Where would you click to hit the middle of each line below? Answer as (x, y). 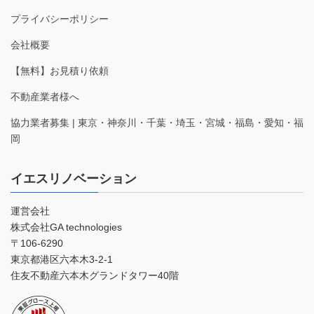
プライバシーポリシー (60, 19)
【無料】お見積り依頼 (60, 71)
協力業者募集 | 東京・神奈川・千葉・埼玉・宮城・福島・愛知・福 (157, 123)
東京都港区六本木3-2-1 (62, 260)
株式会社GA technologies (66, 227)
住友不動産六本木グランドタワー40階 (95, 276)
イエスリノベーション (74, 179)
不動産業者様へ (45, 97)
